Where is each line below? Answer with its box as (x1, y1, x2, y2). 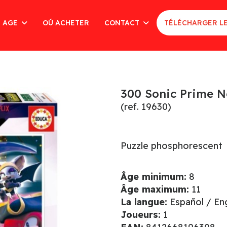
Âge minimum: (120, 171, 186, 182)
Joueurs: (120, 209, 161, 220)
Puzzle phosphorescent (120, 140, 222, 152)
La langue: (120, 196, 167, 208)
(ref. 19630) (120, 101, 171, 112)
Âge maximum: (120, 183, 189, 195)
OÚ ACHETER (42, 18, 89, 27)
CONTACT (104, 18, 141, 27)
